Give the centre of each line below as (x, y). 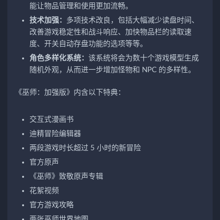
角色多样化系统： (59, 58)
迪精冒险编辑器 (55, 134)
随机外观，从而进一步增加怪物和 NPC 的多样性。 (112, 70)
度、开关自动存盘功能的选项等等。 (88, 44)
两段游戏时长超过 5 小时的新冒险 (85, 148)
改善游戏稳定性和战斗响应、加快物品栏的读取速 (110, 32)
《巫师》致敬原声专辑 (66, 177)
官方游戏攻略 (52, 205)
